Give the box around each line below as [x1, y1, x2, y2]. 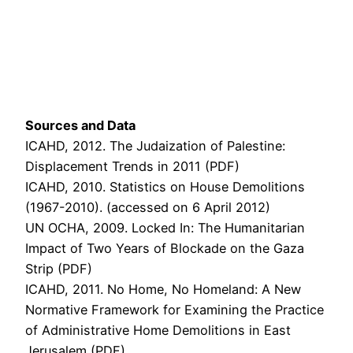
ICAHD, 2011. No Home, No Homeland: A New [25, 281, 301, 297]
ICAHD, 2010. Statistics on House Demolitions [25, 178, 305, 195]
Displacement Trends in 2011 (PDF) [25, 158, 240, 174]
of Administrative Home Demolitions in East [25, 321, 291, 338]
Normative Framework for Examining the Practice [25, 301, 324, 318]
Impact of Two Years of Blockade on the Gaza [25, 240, 304, 256]
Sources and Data [25, 117, 136, 133]
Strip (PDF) [25, 260, 92, 277]
